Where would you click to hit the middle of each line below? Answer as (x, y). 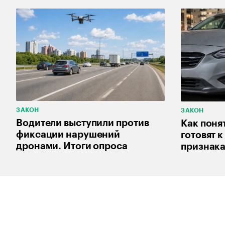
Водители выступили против (83, 123)
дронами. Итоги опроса (72, 146)
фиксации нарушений (68, 135)
